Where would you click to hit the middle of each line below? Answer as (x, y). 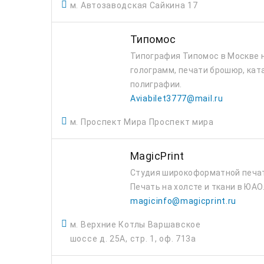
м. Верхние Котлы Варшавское (135, 225)
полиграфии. (156, 84)
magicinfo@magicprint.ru (184, 201)
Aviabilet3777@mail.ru (177, 98)
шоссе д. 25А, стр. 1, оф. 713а (133, 239)
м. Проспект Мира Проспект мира (142, 122)
